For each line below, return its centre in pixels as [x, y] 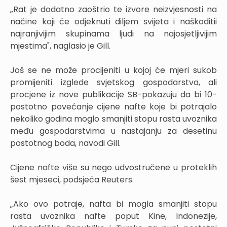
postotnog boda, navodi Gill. [66, 143]
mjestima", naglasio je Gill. [60, 46]
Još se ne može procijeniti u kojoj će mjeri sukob [113, 70]
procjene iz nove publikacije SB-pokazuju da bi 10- [113, 94]
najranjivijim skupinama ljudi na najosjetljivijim [113, 33]
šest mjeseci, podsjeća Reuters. [72, 179]
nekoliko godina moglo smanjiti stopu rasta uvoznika [113, 119]
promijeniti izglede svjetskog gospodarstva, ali [113, 82]
